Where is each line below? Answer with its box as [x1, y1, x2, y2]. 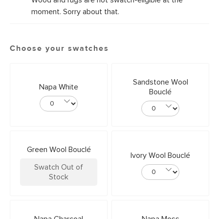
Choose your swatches [10, 44, 109, 52]
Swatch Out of [34, 163, 83, 171]
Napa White [39, 83, 78, 91]
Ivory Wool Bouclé [131, 152, 190, 159]
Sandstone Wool [132, 78, 188, 86]
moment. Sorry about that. [31, 8, 119, 16]
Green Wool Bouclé [26, 146, 91, 153]
